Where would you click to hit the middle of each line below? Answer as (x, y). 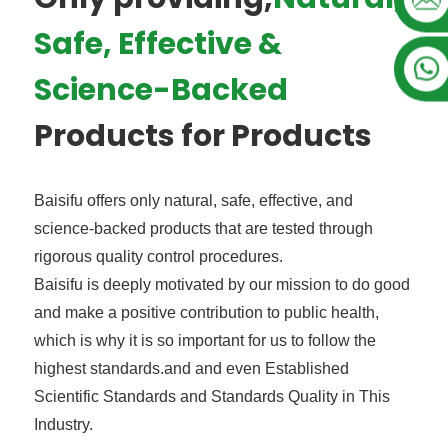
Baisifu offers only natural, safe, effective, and (193, 200)
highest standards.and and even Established (191, 368)
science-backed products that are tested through (203, 228)
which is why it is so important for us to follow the (205, 340)
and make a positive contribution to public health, (206, 312)
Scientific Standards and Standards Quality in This (212, 396)
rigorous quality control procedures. (158, 256)
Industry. (63, 424)
